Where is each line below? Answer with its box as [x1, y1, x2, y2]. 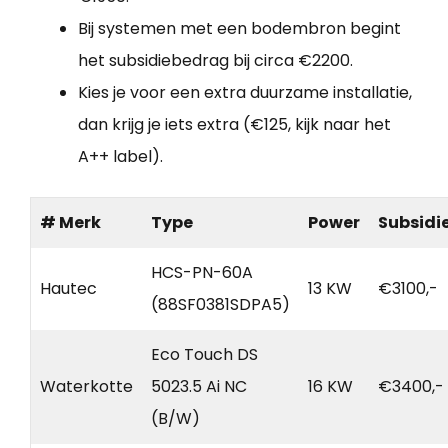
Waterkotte [40, 374, 133, 398]
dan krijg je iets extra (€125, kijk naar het [78, 112, 391, 136]
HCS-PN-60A [151, 260, 253, 284]
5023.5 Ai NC [151, 374, 247, 398]
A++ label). [78, 144, 163, 168]
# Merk [40, 210, 101, 234]
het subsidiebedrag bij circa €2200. [78, 48, 353, 72]
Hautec [40, 276, 97, 300]
